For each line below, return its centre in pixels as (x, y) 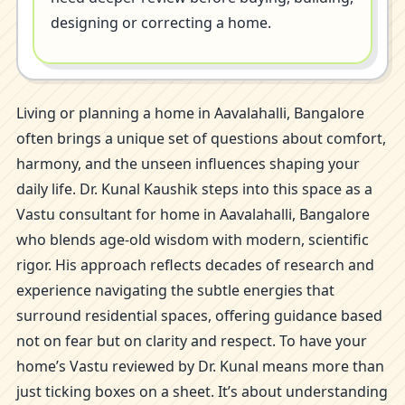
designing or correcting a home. (161, 23)
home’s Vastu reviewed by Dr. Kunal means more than (200, 366)
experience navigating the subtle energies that (175, 290)
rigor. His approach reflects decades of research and (195, 265)
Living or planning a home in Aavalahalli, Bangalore (190, 113)
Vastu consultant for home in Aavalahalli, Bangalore (193, 214)
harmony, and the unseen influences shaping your (188, 164)
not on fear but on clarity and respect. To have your (192, 341)
